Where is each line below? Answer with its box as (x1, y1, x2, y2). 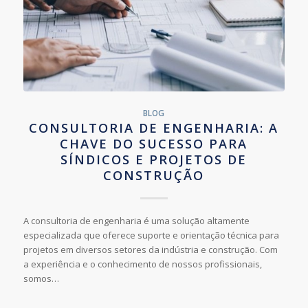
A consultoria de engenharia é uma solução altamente (23, 214, 250, 227)
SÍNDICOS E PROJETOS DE (60, 151, 247, 168)
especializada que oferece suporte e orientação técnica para (23, 228, 279, 241)
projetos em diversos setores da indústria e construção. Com (23, 243, 278, 256)
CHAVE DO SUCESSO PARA (60, 135, 248, 152)
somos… (23, 272, 59, 285)
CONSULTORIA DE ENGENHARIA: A (29, 119, 279, 136)
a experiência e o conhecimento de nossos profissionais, (23, 257, 262, 270)
